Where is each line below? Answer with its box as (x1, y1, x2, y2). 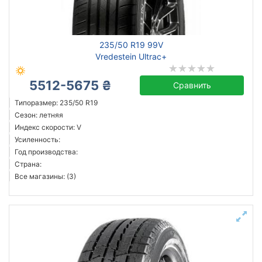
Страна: (15, 160, 42, 168)
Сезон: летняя (15, 111, 63, 119)
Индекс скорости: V (15, 123, 81, 132)
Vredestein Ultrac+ (95, 51, 167, 61)
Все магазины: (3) (15, 172, 76, 181)
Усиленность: (15, 135, 60, 144)
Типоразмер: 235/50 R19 (15, 98, 98, 107)
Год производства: (15, 147, 78, 156)
